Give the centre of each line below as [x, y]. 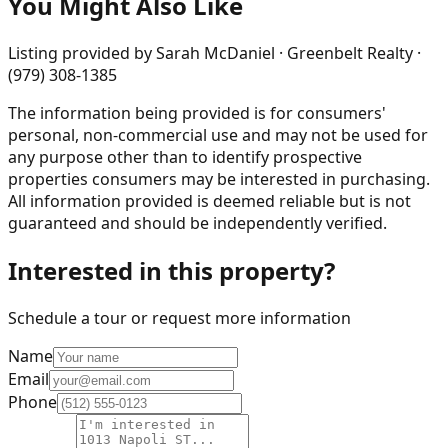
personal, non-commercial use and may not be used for [218, 135]
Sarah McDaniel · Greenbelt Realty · [288, 53]
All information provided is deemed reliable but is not [209, 201]
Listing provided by [80, 53]
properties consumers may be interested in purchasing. [219, 179]
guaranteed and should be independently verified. [197, 223]
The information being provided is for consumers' [197, 113]
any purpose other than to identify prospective [185, 157]
